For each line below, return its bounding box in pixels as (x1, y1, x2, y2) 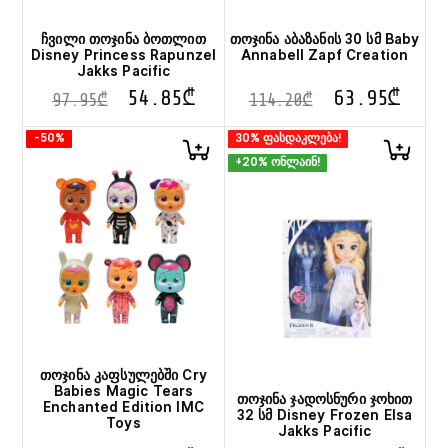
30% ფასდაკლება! (234, 128, 341, 147)
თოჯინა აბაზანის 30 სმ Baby (229, 28, 420, 49)
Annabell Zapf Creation (241, 44, 409, 65)
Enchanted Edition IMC (42, 396, 204, 417)
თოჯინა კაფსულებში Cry (39, 364, 207, 385)
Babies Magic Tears (53, 380, 194, 401)
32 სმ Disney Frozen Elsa (236, 404, 413, 425)
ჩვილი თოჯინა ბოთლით (41, 28, 206, 49)
